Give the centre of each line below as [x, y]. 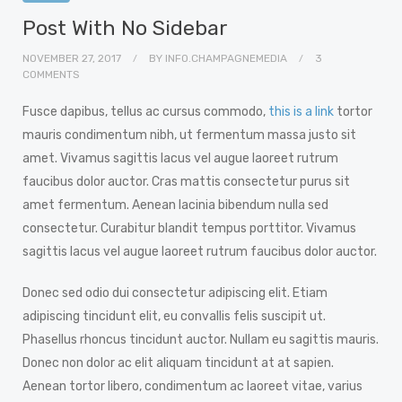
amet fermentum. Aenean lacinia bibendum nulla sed [175, 205]
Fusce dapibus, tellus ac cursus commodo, [145, 111]
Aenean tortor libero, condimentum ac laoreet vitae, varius [192, 386]
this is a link [301, 111]
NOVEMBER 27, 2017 [73, 58]
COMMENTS [51, 74]
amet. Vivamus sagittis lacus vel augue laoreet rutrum [180, 158]
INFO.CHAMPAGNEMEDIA [226, 58]
